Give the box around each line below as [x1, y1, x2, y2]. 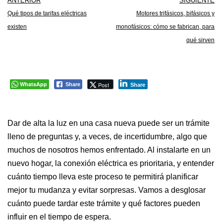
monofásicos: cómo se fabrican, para [116, 23, 215, 30]
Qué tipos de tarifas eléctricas [7, 10, 87, 17]
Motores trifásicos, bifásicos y [136, 10, 215, 17]
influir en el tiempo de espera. [7, 213, 111, 221]
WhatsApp [20, 80, 47, 88]
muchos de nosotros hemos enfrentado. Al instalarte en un [7, 146, 211, 154]
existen [7, 23, 27, 30]
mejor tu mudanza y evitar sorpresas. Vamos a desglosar [7, 186, 206, 194]
